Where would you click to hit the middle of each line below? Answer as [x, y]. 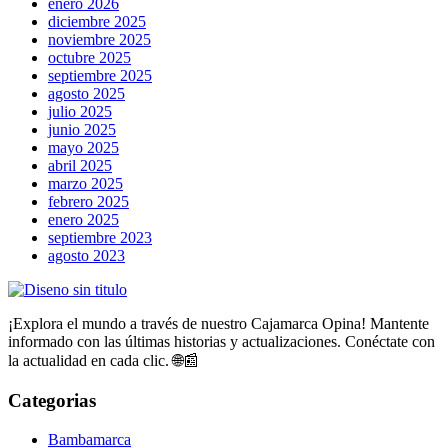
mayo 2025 [83, 148]
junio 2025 [82, 130]
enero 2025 [83, 220]
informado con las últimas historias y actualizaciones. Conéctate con [221, 342]
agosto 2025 [86, 94]
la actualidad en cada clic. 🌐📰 [103, 361]
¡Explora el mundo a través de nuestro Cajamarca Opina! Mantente [218, 324]
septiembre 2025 [100, 76]
